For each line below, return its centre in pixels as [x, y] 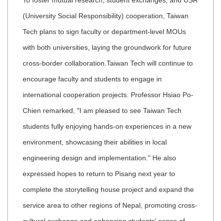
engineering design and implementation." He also [99, 158]
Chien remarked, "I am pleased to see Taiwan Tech [102, 111]
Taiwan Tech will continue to [150, 63]
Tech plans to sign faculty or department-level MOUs [104, 32]
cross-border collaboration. [65, 63]
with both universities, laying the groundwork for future [107, 48]
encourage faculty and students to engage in [92, 79]
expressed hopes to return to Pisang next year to [99, 174]
